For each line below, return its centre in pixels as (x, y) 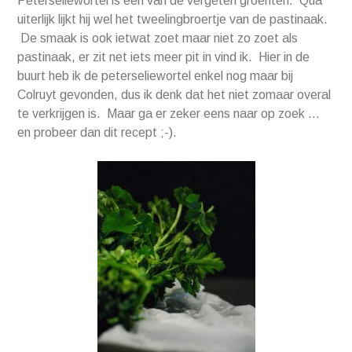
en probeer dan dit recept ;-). (97, 133)
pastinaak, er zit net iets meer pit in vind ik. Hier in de (164, 57)
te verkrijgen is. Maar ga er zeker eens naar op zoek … (169, 114)
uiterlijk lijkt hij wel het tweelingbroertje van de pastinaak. (173, 20)
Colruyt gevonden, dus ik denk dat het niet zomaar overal (174, 95)
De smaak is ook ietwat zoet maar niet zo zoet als (158, 38)
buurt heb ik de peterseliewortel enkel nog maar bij (156, 76)
